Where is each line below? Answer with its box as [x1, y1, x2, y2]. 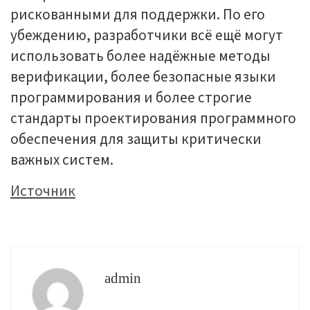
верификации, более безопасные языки [10, 67, 276, 86]
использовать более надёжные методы [10, 46, 271, 65]
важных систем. [10, 150, 113, 169]
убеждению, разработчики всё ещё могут [10, 26, 283, 44]
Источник [10, 181, 75, 200]
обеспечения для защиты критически [10, 129, 262, 148]
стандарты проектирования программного [10, 109, 296, 127]
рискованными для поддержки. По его [10, 5, 265, 24]
